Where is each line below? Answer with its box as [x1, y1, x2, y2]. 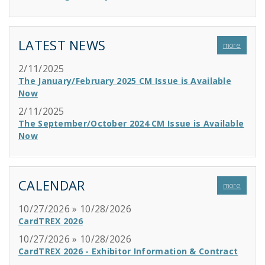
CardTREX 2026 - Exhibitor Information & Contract [18, 245, 238, 257]
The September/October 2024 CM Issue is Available [18, 118, 244, 129]
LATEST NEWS [18, 36, 106, 54]
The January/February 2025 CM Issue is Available [18, 75, 232, 86]
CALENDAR [18, 176, 85, 194]
